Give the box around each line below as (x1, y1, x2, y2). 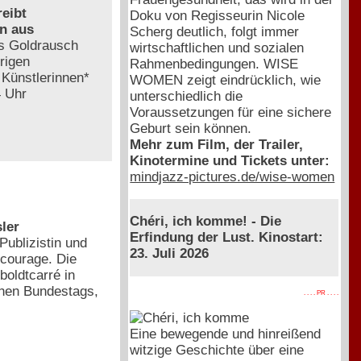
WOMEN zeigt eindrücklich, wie (130, 72, 322, 88)
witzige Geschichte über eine (130, 342, 305, 358)
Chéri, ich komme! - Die (130, 213, 282, 229)
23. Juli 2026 (130, 245, 210, 261)
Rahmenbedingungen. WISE (130, 56, 299, 72)
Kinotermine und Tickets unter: (130, 152, 330, 168)
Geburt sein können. (130, 120, 252, 136)
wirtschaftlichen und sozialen (130, 39, 305, 56)
